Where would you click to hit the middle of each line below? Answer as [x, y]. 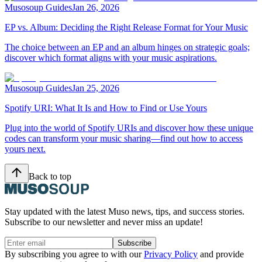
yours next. [25, 149]
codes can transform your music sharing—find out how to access [124, 139]
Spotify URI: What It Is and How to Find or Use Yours [106, 108]
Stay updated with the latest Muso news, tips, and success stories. [125, 212]
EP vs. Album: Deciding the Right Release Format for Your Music [126, 27]
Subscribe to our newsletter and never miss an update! [104, 222]
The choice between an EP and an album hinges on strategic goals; [127, 47]
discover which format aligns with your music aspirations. [111, 58]
